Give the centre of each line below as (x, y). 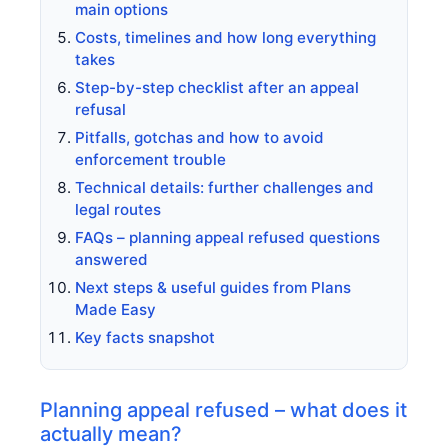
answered (111, 259)
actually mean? (111, 433)
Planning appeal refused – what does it (223, 409)
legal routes (118, 209)
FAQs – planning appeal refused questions (227, 237)
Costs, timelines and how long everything (225, 37)
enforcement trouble (150, 159)
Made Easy (115, 309)
